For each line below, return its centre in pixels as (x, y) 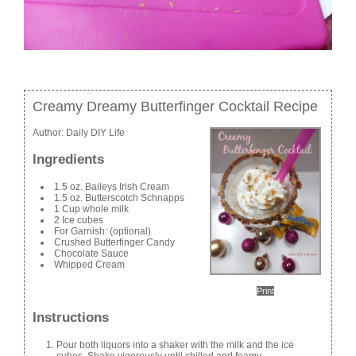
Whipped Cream (89, 264)
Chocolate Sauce (91, 253)
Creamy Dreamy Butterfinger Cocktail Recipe (175, 107)
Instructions (71, 318)
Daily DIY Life (95, 133)
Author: (49, 133)
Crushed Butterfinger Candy (114, 242)
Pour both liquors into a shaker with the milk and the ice (175, 344)
